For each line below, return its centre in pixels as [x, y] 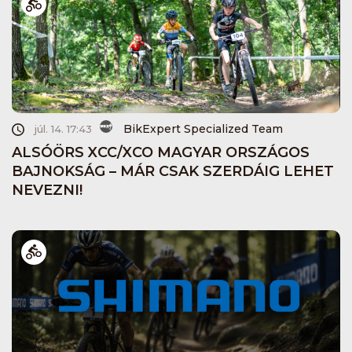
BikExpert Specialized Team [203, 129]
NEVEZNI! [47, 190]
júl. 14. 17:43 [63, 129]
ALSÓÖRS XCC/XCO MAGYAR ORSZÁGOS [161, 152]
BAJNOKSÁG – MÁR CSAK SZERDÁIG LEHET [173, 171]
